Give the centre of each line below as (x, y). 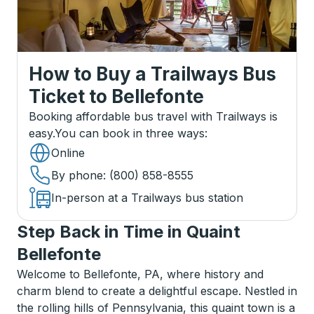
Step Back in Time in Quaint (129, 232)
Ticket (57, 96)
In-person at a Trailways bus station (147, 198)
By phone (77, 175)
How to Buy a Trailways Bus (152, 74)
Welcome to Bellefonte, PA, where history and (140, 274)
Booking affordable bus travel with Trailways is (153, 116)
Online (68, 153)
